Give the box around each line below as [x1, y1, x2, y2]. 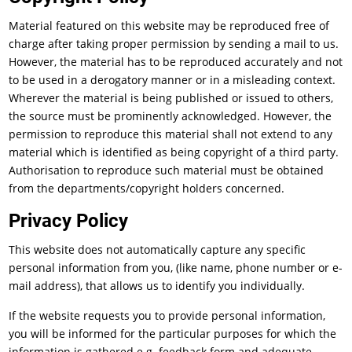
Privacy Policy [9, 210, 129, 232]
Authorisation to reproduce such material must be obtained [9, 163, 324, 178]
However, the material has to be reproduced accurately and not [9, 54, 343, 69]
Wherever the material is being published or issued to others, [9, 90, 334, 105]
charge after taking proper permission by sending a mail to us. [9, 36, 339, 51]
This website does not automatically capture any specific [9, 242, 306, 257]
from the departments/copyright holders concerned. [9, 181, 285, 196]
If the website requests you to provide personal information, [9, 308, 326, 323]
